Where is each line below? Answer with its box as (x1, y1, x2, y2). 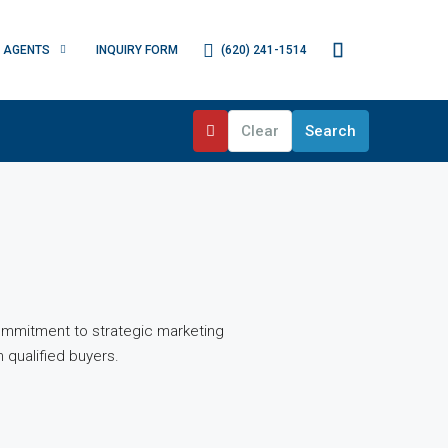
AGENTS (3, 43, 50, 57)
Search (305, 122, 356, 140)
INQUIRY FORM (96, 43, 178, 57)
